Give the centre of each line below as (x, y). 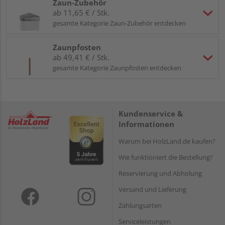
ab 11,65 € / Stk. (81, 12)
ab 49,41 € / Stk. (81, 57)
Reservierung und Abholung (160, 173)
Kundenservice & (151, 113)
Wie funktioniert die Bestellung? (166, 157)
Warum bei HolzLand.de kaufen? (167, 141)
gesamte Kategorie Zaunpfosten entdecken (117, 68)
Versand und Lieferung (152, 189)
